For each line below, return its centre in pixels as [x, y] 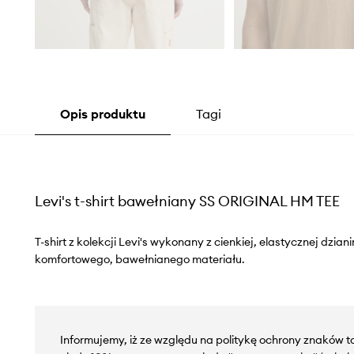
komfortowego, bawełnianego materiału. [139, 260]
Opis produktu [102, 114]
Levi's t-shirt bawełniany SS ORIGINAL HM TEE [187, 201]
